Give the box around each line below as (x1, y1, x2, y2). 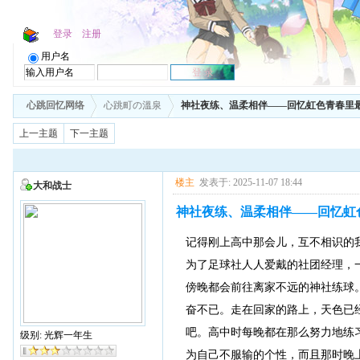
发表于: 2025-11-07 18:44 (198, 177, 302, 189)
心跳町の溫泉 (103, 100, 162, 112)
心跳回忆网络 (26, 100, 84, 112)
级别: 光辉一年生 (20, 329, 92, 342)
